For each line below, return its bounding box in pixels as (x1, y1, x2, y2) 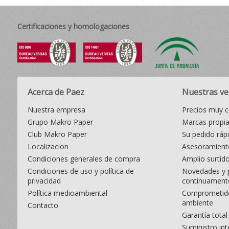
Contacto (27, 200, 58, 210)
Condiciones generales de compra (27, 154, 140, 164)
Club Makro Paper (27, 129, 87, 139)
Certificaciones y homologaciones (17, 21, 129, 31)
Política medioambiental (27, 188, 107, 198)
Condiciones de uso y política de (27, 166, 134, 176)
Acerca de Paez (27, 86, 84, 98)
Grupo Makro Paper (27, 117, 93, 127)
